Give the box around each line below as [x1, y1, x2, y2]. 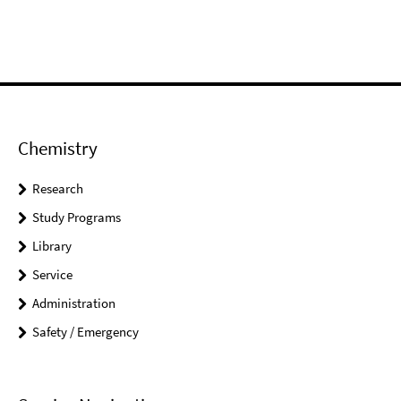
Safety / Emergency [32, 322, 139, 340]
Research [32, 179, 83, 197]
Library [32, 236, 72, 254]
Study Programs [32, 208, 121, 226]
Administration [32, 294, 115, 311]
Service [32, 265, 73, 283]
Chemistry [18, 135, 98, 160]
